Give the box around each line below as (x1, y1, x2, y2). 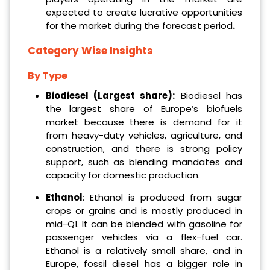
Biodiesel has (175, 89, 243, 102)
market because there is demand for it (45, 116, 242, 129)
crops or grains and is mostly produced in (45, 204, 242, 218)
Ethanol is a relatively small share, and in (45, 244, 242, 257)
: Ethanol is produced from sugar (82, 191, 242, 204)
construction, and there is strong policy (45, 142, 242, 155)
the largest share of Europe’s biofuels (45, 102, 242, 116)
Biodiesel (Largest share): (45, 89, 175, 102)
